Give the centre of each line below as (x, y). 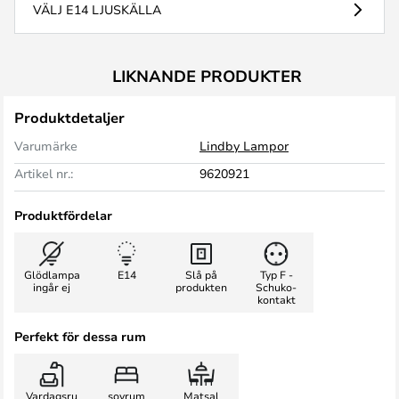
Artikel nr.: (44, 173)
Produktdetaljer (69, 118)
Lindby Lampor (244, 146)
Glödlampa (52, 274)
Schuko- (276, 287)
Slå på (201, 274)
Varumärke (46, 146)
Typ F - (276, 274)
